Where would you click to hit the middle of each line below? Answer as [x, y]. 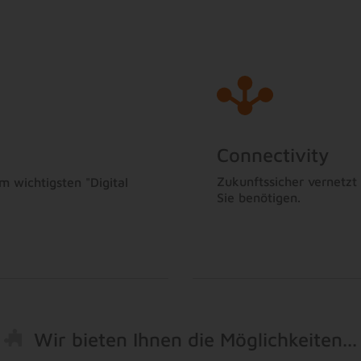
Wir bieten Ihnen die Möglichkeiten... [195, 340]
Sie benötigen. [259, 198]
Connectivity [273, 155]
